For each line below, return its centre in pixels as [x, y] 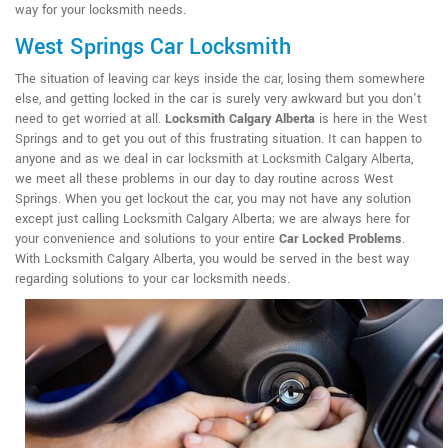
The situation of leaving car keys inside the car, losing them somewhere [220, 78]
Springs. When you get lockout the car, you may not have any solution [213, 198]
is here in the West [371, 118]
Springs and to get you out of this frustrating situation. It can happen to [218, 138]
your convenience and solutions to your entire [147, 238]
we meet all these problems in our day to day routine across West [204, 178]
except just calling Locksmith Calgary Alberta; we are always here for [212, 218]
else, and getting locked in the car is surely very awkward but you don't [218, 98]
